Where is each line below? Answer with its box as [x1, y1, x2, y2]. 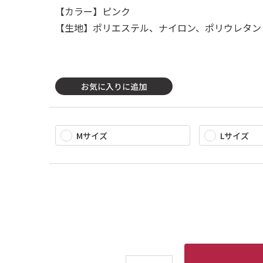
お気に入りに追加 [81, 80, 147, 92]
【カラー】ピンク [55, 4, 130, 18]
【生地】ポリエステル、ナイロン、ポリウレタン [55, 21, 261, 35]
